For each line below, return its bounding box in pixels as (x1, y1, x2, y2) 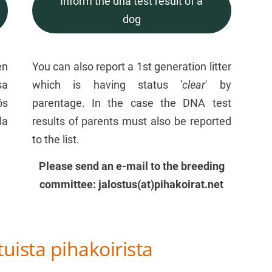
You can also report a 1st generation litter (32, 59, 231, 73)
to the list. (32, 132, 80, 146)
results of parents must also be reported (32, 114, 231, 127)
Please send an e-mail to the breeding (38, 159, 225, 172)
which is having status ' (32, 78, 183, 91)
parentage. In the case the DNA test (32, 96, 231, 109)
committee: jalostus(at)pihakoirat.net (39, 177, 224, 191)
